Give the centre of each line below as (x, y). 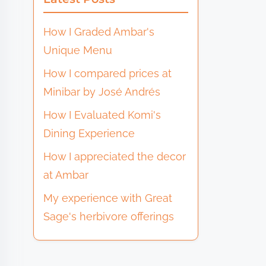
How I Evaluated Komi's (102, 115)
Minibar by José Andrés (102, 91)
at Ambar (66, 175)
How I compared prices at (108, 73)
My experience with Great (108, 198)
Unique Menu (78, 50)
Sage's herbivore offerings (109, 216)
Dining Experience (89, 133)
